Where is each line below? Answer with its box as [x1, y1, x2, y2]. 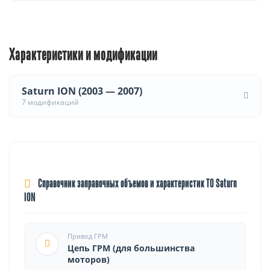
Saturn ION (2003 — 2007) [22, 84, 142, 98]
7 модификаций [22, 96, 79, 107]
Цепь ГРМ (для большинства [67, 242, 195, 254]
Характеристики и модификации [9, 47, 157, 63]
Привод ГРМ [67, 231, 108, 240]
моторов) [67, 253, 110, 265]
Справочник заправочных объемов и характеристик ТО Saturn [36, 178, 237, 190]
